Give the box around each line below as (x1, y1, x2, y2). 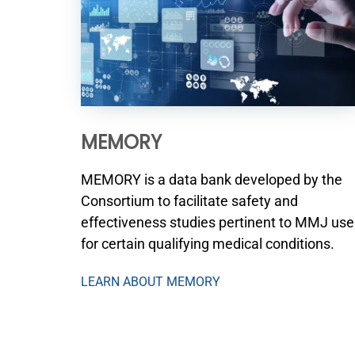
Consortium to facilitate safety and (81, 193, 298, 210)
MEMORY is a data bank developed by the (81, 171, 342, 189)
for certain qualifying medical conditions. (81, 235, 334, 253)
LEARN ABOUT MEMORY (81, 274, 220, 290)
